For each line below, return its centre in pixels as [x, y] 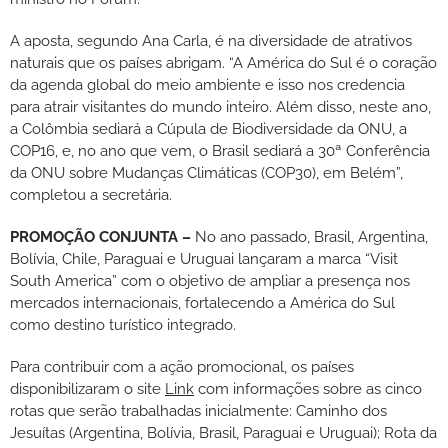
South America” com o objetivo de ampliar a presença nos [210, 280]
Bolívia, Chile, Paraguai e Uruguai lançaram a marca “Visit [204, 258]
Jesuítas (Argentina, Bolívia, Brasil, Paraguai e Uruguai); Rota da [223, 432]
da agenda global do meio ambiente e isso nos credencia [207, 84]
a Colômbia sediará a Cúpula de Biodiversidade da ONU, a [208, 128]
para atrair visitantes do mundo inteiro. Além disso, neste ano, [220, 106]
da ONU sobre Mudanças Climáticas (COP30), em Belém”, [206, 172]
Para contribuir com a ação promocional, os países [182, 366]
